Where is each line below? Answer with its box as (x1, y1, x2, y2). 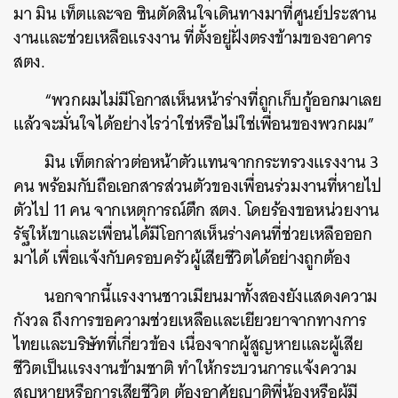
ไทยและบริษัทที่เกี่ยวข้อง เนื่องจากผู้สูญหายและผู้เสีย (13, 330, 363, 359)
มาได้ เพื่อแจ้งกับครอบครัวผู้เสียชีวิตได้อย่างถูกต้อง (13, 243, 355, 273)
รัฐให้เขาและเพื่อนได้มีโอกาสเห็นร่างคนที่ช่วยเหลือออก (13, 219, 372, 249)
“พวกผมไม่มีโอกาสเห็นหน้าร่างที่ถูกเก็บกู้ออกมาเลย (44, 85, 382, 115)
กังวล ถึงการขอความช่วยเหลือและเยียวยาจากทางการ (13, 306, 367, 335)
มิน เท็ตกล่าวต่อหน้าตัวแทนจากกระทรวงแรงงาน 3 (44, 147, 378, 177)
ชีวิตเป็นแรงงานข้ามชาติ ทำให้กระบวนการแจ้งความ (13, 354, 357, 383)
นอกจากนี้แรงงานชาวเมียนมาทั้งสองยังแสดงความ (44, 282, 378, 311)
